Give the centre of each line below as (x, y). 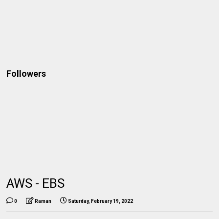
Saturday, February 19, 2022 (101, 201)
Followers (26, 74)
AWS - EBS (36, 183)
